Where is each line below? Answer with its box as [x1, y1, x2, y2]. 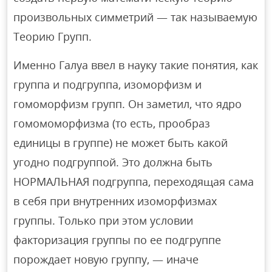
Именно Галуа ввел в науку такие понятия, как [13, 58, 259, 73]
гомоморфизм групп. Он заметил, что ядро [13, 97, 242, 112]
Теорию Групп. [13, 29, 92, 44]
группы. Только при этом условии [13, 213, 194, 228]
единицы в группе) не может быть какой [13, 135, 228, 151]
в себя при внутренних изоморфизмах [13, 194, 217, 209]
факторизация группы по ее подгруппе [13, 233, 222, 248]
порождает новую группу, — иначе [13, 252, 199, 267]
